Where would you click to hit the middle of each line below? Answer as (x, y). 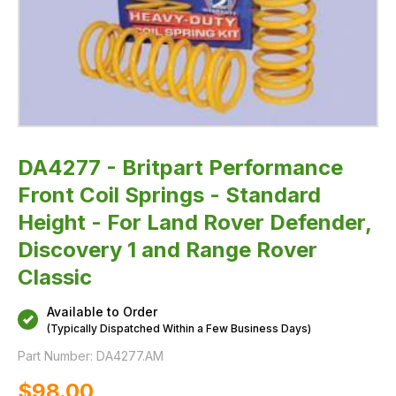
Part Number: (55, 356)
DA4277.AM (130, 356)
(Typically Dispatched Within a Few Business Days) (179, 328)
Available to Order (102, 312)
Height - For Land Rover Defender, (194, 222)
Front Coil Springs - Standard (169, 195)
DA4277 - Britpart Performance (180, 168)
